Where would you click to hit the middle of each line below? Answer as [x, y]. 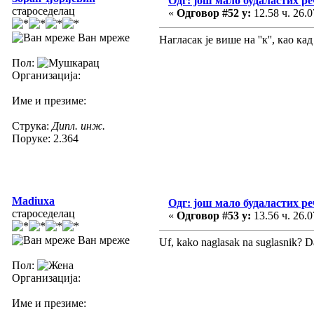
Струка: [32, 125]
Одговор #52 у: [214, 13]
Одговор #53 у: [214, 215]
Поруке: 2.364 [45, 138]
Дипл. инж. [78, 125]
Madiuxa [33, 200]
